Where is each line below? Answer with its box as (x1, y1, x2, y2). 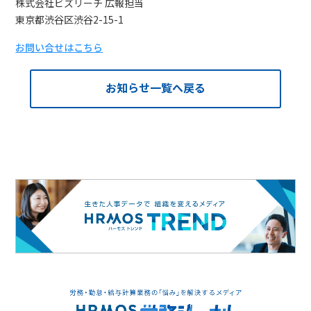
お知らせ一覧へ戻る (105, 79, 205, 96)
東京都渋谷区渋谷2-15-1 (15, 12, 124, 27)
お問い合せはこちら (15, 40, 103, 55)
